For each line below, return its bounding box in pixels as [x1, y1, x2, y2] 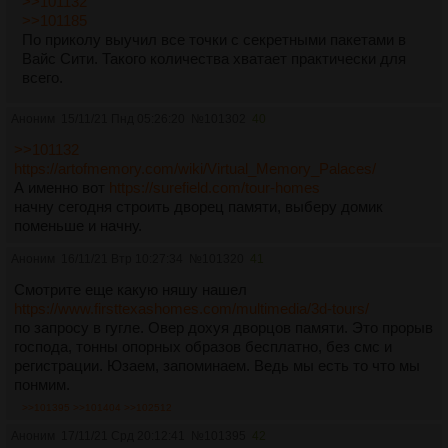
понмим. [14, 375, 70, 393]
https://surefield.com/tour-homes [109, 178, 320, 196]
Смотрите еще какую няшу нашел [14, 280, 247, 298]
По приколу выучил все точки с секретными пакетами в [22, 30, 406, 48]
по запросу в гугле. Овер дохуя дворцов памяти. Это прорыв [14, 318, 433, 336]
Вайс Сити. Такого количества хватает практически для [22, 49, 406, 67]
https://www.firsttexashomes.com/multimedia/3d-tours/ [14, 299, 369, 317]
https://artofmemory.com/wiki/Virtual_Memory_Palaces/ [14, 159, 376, 177]
